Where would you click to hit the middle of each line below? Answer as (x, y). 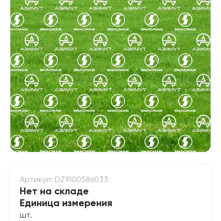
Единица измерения (66, 204)
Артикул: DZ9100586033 (64, 180)
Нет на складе (54, 192)
